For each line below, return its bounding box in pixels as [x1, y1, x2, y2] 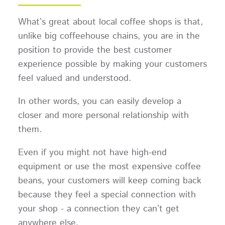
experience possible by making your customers [18, 58, 207, 71]
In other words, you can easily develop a [18, 95, 181, 108]
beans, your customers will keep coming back [18, 174, 201, 188]
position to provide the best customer [18, 44, 172, 57]
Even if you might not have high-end [18, 146, 167, 160]
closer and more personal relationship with [18, 109, 189, 123]
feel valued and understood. [18, 72, 137, 85]
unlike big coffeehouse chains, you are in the [18, 30, 200, 43]
